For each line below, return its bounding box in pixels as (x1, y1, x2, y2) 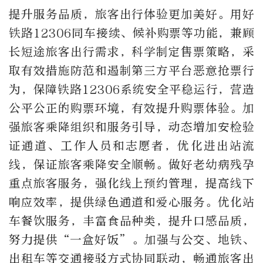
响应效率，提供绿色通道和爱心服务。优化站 (9, 195, 254, 210)
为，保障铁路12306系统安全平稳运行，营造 (9, 83, 254, 97)
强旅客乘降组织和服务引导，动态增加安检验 (9, 120, 254, 134)
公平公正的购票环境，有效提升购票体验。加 (9, 102, 254, 116)
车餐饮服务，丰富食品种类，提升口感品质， (9, 214, 254, 228)
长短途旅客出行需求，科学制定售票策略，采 (9, 45, 254, 59)
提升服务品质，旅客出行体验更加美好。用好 (9, 8, 254, 22)
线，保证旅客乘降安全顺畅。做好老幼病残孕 (9, 158, 254, 172)
